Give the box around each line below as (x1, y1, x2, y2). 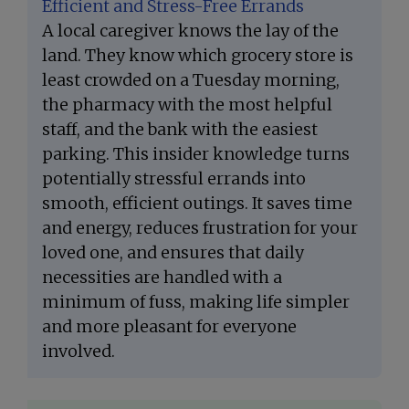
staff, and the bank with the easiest (42, 119, 318, 140)
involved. (42, 341, 115, 362)
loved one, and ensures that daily (42, 242, 304, 263)
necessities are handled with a (42, 267, 282, 288)
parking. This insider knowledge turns (42, 143, 350, 164)
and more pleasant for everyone (42, 316, 297, 337)
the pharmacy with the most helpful (42, 94, 332, 115)
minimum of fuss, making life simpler (42, 291, 350, 312)
